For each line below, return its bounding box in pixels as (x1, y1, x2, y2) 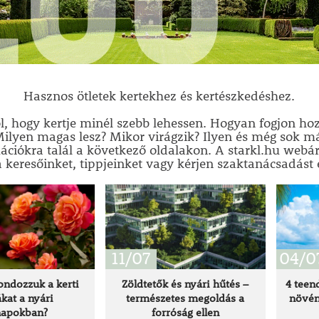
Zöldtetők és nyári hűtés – (122, 276, 249, 291)
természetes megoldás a (126, 291, 245, 305)
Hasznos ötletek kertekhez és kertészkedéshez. (23, 88, 296, 104)
